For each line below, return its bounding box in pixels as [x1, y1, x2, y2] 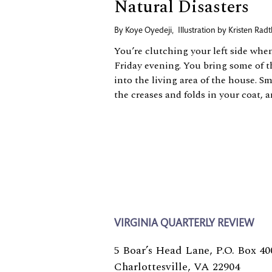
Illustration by [178, 27, 228, 36]
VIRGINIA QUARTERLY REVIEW [114, 218, 254, 229]
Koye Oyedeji [125, 27, 172, 36]
